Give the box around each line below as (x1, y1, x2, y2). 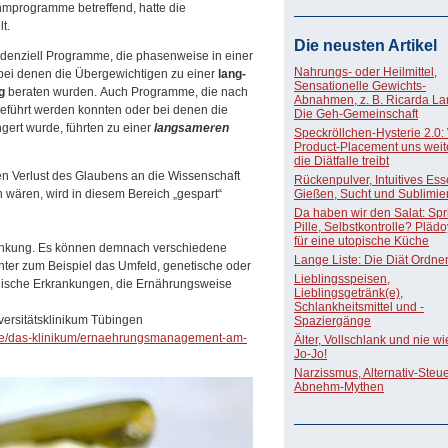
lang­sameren (151, 121, 229, 135)
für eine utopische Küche (294, 234, 429, 248)
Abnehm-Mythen (294, 380, 384, 394)
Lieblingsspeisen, (294, 272, 390, 286)
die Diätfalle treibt (294, 154, 389, 168)
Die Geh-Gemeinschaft (294, 107, 418, 121)
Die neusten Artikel (294, 37, 437, 54)
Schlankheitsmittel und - (294, 300, 424, 314)
